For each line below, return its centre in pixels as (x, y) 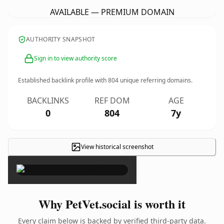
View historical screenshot (117, 147)
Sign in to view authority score (75, 58)
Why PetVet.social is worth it (112, 204)
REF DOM (112, 100)
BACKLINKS (48, 100)
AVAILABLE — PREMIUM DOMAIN (112, 12)
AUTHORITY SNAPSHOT (61, 39)
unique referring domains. (155, 80)
